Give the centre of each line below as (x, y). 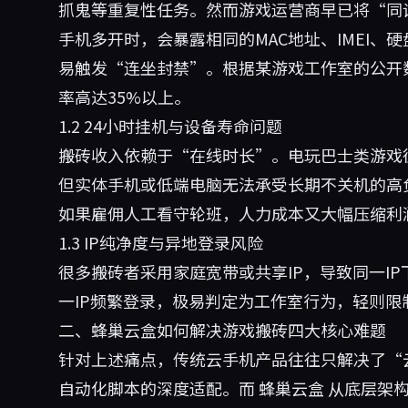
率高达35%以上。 (124, 97)
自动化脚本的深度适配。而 (158, 388)
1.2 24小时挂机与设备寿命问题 (170, 126)
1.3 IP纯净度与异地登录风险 (161, 242)
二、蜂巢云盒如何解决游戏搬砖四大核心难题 (222, 330)
